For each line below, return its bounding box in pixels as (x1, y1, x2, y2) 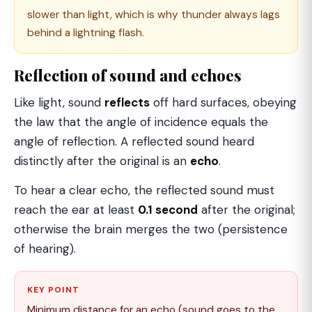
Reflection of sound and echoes (14, 65, 242, 86)
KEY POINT (27, 284, 79, 295)
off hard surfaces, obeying (150, 95, 297, 110)
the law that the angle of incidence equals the (14, 114, 268, 130)
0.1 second (138, 202, 198, 217)
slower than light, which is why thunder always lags (27, 8, 280, 22)
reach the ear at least (14, 202, 138, 217)
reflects (104, 95, 150, 110)
